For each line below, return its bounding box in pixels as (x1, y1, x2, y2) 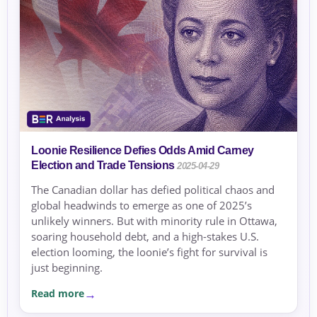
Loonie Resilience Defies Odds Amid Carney (31, 144, 254, 156)
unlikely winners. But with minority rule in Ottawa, (31, 213, 277, 228)
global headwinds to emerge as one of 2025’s (31, 197, 252, 212)
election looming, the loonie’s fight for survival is (31, 244, 267, 259)
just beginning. (31, 260, 103, 275)
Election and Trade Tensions (31, 158, 175, 171)
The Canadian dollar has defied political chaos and (31, 182, 275, 197)
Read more (31, 287, 84, 301)
